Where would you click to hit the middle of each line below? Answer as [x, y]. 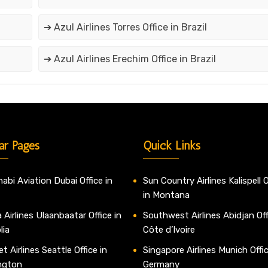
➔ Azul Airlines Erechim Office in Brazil [130, 59]
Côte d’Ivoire [169, 230]
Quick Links [172, 146]
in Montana [167, 195]
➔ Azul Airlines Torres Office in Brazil [125, 28]
